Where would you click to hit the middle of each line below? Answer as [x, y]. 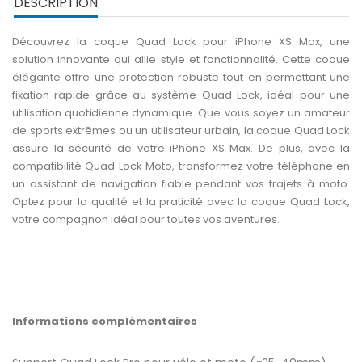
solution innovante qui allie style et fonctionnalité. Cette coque [181, 59]
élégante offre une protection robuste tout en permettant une [181, 77]
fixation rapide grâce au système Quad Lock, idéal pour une [181, 95]
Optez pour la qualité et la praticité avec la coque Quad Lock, [181, 201]
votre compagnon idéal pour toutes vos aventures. [146, 219]
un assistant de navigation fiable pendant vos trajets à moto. [181, 183]
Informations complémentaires [105, 321]
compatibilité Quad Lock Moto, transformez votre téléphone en [181, 166]
